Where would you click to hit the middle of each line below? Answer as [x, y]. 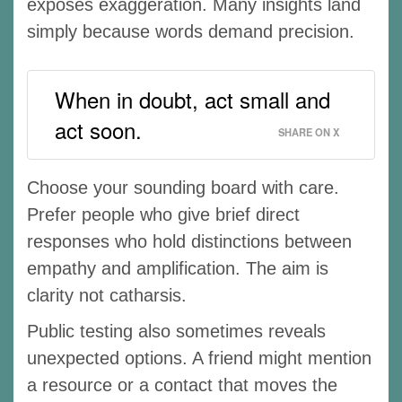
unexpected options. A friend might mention [199, 358]
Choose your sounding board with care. [183, 187]
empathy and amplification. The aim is [178, 268]
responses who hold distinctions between [189, 241]
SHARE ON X [309, 131]
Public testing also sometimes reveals [176, 331]
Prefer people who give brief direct [163, 214]
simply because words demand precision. [191, 31]
